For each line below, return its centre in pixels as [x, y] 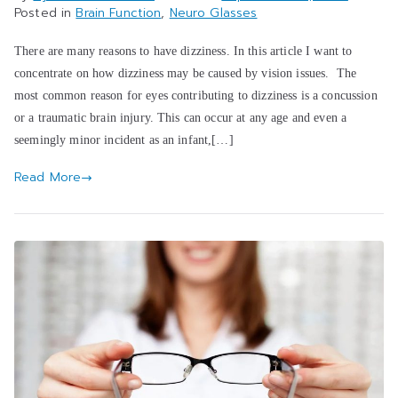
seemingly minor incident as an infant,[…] [124, 140]
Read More [48, 178]
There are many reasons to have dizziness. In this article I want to [183, 51]
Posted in [45, 13]
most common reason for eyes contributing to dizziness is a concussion [196, 96]
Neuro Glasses [213, 13]
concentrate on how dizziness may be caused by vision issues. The [186, 73]
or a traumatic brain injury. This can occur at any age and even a [181, 118]
